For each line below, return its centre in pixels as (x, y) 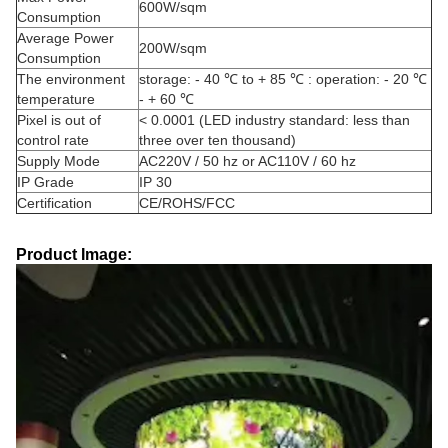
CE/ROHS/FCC (187, 203)
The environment (71, 79)
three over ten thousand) (217, 140)
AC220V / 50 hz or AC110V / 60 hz (247, 161)
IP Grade (45, 182)
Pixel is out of (59, 120)
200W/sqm (173, 48)
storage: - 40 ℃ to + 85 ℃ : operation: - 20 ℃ (283, 79)
